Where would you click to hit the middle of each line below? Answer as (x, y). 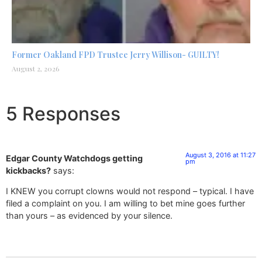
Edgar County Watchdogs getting (74, 158)
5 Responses (63, 114)
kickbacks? (28, 170)
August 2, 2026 (35, 68)
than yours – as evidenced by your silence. (89, 216)
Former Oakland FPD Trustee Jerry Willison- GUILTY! (116, 55)
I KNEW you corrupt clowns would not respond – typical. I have (130, 191)
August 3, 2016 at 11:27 (220, 155)
